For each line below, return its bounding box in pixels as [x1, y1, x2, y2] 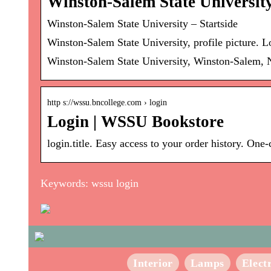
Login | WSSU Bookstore [47, 113, 224, 131]
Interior [132, 257, 173, 270]
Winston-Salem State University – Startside [47, 18, 238, 30]
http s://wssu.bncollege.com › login [47, 98, 167, 108]
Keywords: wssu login [41, 177, 139, 190]
